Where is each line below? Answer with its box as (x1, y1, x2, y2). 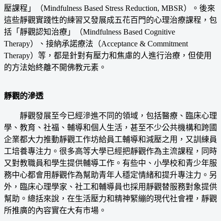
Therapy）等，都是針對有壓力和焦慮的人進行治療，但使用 (4, 51, 212, 60)
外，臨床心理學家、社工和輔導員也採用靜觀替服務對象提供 (4, 182, 217, 191)
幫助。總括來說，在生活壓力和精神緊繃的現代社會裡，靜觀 (4, 194, 217, 203)
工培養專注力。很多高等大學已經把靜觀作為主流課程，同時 (4, 147, 217, 155)
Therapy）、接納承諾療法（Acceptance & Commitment (4, 39, 188, 48)
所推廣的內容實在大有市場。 (4, 206, 107, 215)
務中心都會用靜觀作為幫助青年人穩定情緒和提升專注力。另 (4, 170, 217, 179)
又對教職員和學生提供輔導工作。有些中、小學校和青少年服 (4, 158, 217, 167)
